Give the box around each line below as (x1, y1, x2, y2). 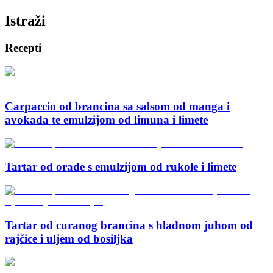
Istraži (5, 13, 46, 29)
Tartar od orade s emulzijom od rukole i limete (5, 160, 236, 174)
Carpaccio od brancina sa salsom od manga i (5, 99, 230, 113)
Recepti (5, 41, 41, 55)
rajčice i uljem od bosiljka (5, 232, 133, 245)
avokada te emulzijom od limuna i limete (5, 113, 208, 126)
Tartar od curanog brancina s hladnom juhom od (5, 218, 253, 232)
